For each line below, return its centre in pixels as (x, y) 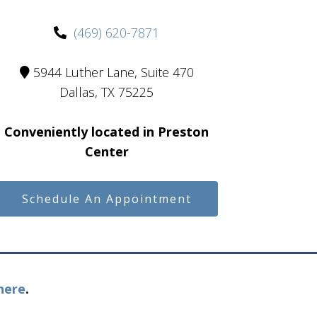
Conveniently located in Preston (107, 132)
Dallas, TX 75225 (107, 92)
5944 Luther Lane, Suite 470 (113, 73)
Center (106, 152)
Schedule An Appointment (106, 199)
